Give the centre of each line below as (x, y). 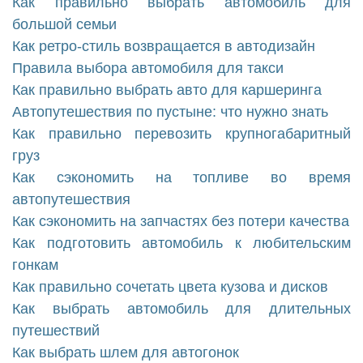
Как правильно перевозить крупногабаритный (181, 134)
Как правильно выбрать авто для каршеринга (167, 90)
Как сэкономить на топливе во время (181, 178)
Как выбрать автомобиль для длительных (181, 309)
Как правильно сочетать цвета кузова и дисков (170, 287)
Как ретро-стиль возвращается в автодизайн (164, 47)
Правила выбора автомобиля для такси (148, 68)
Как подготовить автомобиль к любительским (181, 243)
